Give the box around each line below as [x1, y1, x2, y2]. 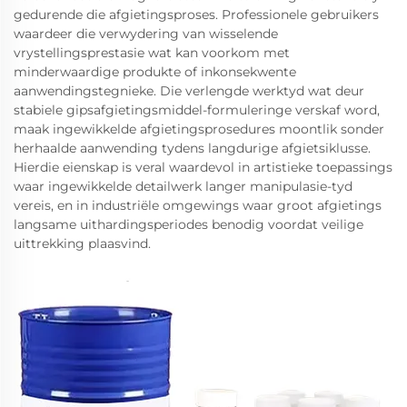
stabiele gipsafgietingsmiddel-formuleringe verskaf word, [14, 102, 380, 118]
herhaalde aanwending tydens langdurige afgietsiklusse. [14, 140, 371, 156]
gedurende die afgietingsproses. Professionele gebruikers [14, 6, 379, 23]
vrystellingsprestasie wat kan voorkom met [14, 45, 290, 61]
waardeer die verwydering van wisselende [14, 25, 278, 42]
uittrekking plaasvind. [14, 235, 151, 252]
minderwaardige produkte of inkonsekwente [14, 64, 296, 80]
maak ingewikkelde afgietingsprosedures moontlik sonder [14, 121, 384, 137]
